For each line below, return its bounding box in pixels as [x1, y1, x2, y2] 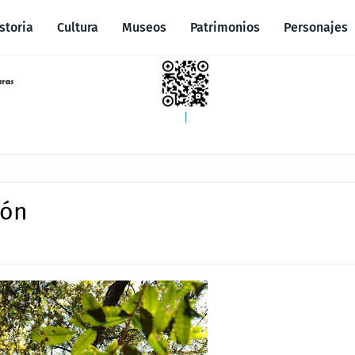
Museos [121, 20, 166, 35]
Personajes [283, 20, 348, 35]
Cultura [56, 20, 98, 35]
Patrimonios [189, 20, 260, 35]
